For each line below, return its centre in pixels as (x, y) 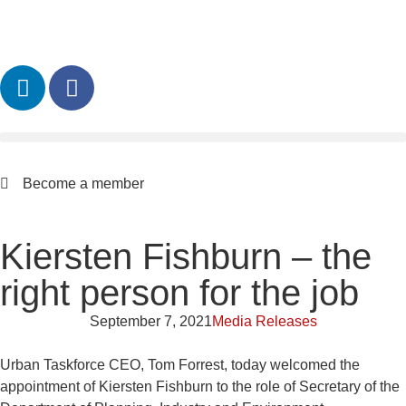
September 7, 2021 (150, 321)
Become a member (83, 184)
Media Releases (264, 321)
